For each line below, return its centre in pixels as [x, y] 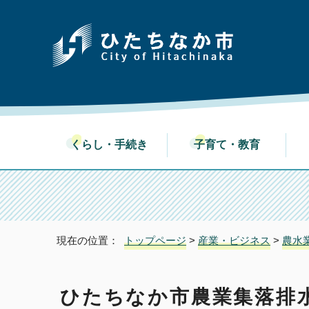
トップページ [155, 240]
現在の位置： [90, 240]
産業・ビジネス [234, 240]
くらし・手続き [114, 144]
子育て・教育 [233, 144]
